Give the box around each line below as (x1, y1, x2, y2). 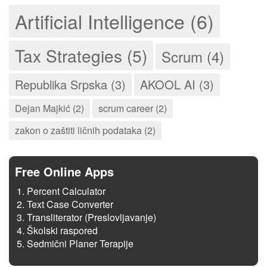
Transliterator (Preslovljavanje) (27, 210, 156, 225)
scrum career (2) (98, 101, 167, 116)
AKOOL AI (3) (140, 76, 214, 94)
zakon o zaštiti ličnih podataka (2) (15, 123, 156, 138)
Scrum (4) (162, 46, 224, 67)
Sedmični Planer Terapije (27, 237, 133, 251)
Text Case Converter (27, 197, 113, 212)
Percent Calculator (27, 184, 105, 198)
